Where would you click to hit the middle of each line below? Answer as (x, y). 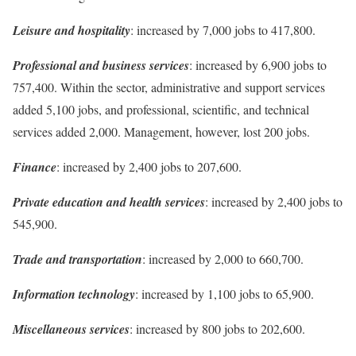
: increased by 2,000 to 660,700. (223, 258)
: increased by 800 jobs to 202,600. (217, 328)
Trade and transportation (77, 259)
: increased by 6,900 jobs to (258, 64)
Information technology (74, 294)
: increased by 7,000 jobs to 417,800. (223, 29)
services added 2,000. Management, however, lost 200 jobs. (161, 131)
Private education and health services (109, 201)
